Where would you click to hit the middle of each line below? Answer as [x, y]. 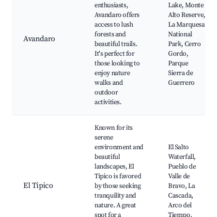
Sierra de [181, 73]
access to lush [114, 25]
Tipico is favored [118, 177]
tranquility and [115, 196]
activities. [108, 102]
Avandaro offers [117, 15]
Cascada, [181, 196]
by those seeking [118, 186]
